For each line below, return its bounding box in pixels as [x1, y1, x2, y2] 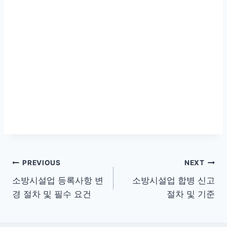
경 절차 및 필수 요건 [12, 188, 91, 199]
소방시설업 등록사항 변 [12, 175, 103, 185]
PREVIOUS [22, 159, 61, 167]
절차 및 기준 [167, 188, 215, 199]
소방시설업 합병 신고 [132, 175, 215, 185]
